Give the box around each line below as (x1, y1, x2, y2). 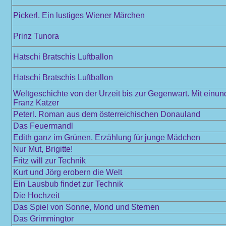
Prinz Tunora (13, 32, 59, 40)
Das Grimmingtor (13, 214, 74, 223)
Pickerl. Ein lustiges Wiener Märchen (13, 11, 145, 20)
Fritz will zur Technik (13, 156, 86, 165)
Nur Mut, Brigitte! (13, 145, 73, 153)
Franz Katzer (13, 98, 59, 107)
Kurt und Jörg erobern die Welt (13, 168, 122, 177)
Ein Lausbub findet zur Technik (13, 180, 123, 188)
